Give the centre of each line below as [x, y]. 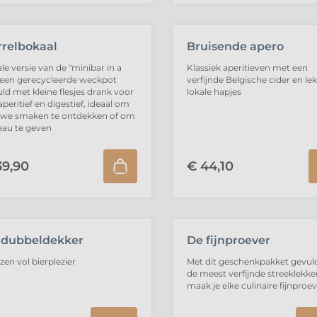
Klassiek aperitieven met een [247, 68]
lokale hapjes [214, 92]
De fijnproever [228, 240]
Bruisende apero [235, 46]
